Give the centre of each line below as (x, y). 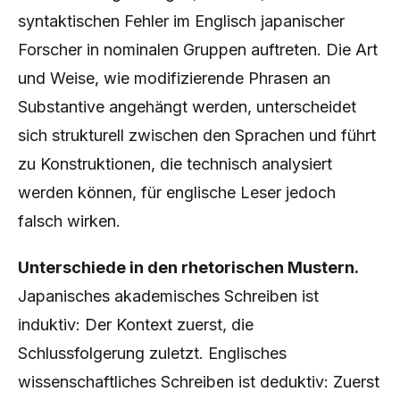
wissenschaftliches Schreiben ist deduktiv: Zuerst (199, 382)
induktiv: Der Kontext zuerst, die (136, 325)
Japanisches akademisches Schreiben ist (168, 296)
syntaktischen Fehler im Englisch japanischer (181, 21)
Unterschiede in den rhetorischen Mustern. (188, 267)
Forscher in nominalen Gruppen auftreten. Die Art (198, 50)
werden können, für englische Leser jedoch (177, 192)
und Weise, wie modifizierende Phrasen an (174, 78)
